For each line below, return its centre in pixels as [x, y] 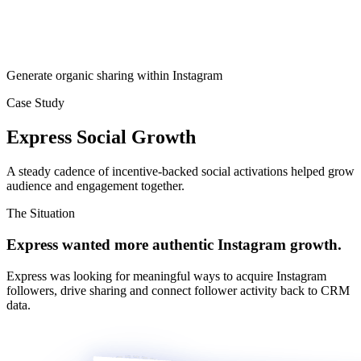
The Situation [41, 214]
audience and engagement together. [95, 186]
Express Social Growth [101, 137]
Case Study [35, 103]
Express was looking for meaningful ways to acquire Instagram [166, 276]
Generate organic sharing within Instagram [114, 76]
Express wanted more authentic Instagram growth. [174, 244]
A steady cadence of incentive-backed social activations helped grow [180, 172]
